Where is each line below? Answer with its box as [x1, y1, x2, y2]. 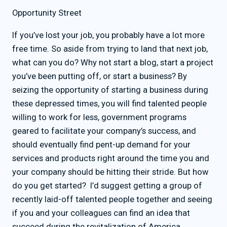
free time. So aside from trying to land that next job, [12, 44, 208, 54]
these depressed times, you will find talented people [12, 98, 207, 108]
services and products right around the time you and [12, 153, 209, 163]
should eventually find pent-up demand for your [12, 139, 191, 149]
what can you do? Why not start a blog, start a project [12, 57, 213, 67]
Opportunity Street [12, 8, 82, 18]
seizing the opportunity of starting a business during [12, 85, 208, 95]
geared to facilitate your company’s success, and [12, 126, 196, 136]
